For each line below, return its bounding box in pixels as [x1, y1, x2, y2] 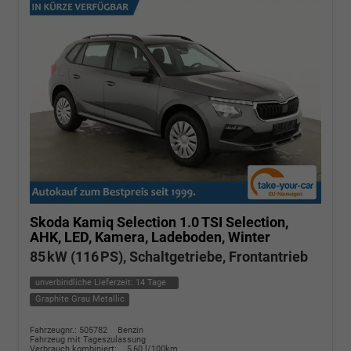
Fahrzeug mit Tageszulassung [30, 334, 146, 345]
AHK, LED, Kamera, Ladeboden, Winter [30, 228, 270, 245]
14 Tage [135, 277, 166, 288]
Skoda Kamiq [30, 213, 114, 230]
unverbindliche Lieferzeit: [34, 277, 136, 288]
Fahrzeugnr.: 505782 [30, 324, 107, 335]
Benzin [118, 324, 143, 335]
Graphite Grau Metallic [34, 294, 125, 305]
